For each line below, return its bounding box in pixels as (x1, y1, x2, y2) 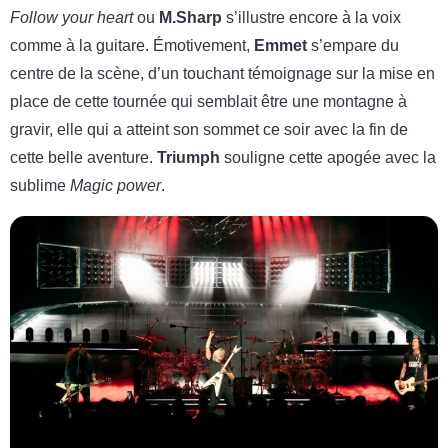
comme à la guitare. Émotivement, (10, 36, 254, 54)
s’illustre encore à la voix (222, 8, 401, 26)
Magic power (70, 176, 161, 194)
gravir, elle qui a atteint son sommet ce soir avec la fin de (10, 120, 408, 138)
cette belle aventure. (10, 148, 157, 166)
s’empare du (307, 36, 399, 54)
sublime (10, 176, 70, 194)
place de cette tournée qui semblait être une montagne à (10, 92, 407, 110)
